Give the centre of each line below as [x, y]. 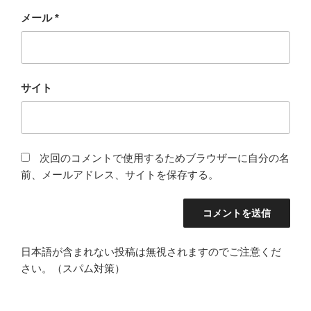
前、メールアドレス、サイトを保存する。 [120, 174]
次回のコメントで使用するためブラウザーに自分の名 [165, 158]
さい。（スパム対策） [73, 268]
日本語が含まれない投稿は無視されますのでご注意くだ [151, 251]
